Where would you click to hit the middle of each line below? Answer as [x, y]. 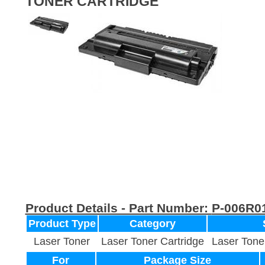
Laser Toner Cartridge [152, 241]
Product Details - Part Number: [118, 208]
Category [152, 224]
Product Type [62, 224]
